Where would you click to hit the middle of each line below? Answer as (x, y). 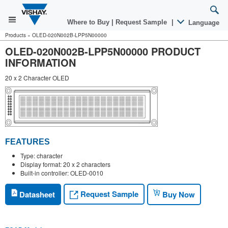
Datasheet (36, 194)
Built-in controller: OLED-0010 (62, 173)
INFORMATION (40, 62)
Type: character (41, 155)
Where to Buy (89, 22)
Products (16, 35)
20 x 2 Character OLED (37, 78)
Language (203, 23)
